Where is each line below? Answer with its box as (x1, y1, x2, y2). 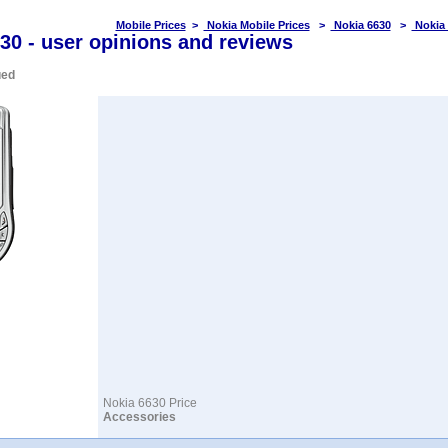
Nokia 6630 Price (102, 396, 197, 410)
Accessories (102, 410, 176, 424)
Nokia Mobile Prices (203, 19, 310, 31)
